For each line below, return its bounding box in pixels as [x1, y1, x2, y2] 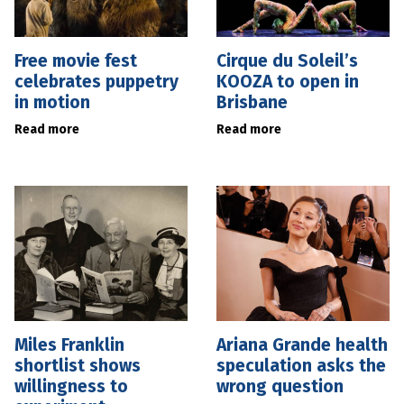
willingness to [14, 375, 128, 397]
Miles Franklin [14, 334, 124, 355]
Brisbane [216, 91, 288, 113]
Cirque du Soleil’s [216, 50, 358, 71]
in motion [14, 91, 90, 113]
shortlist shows [14, 354, 141, 376]
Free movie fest [14, 50, 137, 71]
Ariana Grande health [216, 334, 388, 355]
